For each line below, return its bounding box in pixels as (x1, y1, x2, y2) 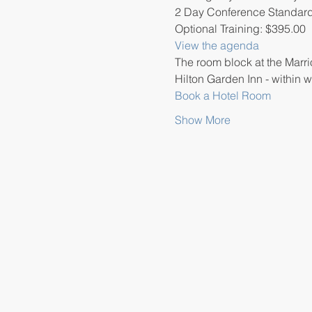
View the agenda (174, 38, 259, 52)
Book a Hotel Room (174, 88, 271, 102)
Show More (174, 113, 231, 127)
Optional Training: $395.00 (174, 22, 306, 36)
